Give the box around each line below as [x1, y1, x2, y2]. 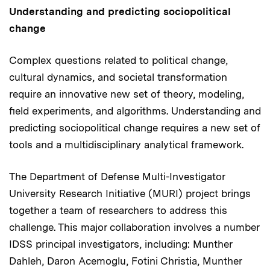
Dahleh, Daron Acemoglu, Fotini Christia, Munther [9, 254, 242, 267]
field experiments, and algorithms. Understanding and [9, 104, 261, 117]
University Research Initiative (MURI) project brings [9, 187, 251, 199]
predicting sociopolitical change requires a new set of [9, 121, 260, 134]
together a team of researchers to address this [9, 204, 227, 216]
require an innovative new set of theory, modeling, [9, 87, 244, 100]
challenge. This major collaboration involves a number [9, 221, 259, 233]
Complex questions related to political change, [9, 54, 228, 66]
